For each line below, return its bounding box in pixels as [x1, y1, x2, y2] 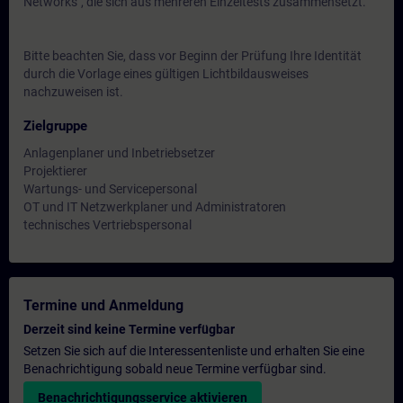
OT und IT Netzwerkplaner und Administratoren [23, 200, 286, 214]
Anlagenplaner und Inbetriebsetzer [23, 146, 215, 160]
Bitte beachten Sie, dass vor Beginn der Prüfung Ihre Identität [23, 49, 362, 63]
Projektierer [23, 164, 87, 178]
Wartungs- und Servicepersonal [23, 182, 197, 196]
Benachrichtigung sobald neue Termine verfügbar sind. [23, 362, 327, 376]
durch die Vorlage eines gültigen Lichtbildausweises [23, 67, 309, 81]
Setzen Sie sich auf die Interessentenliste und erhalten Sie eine [23, 344, 364, 358]
